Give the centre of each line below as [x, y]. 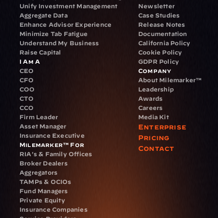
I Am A [30, 61]
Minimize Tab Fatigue [54, 34]
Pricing [154, 138]
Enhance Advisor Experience [66, 24]
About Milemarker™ [171, 80]
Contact [156, 148]
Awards [151, 98]
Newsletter [156, 6]
